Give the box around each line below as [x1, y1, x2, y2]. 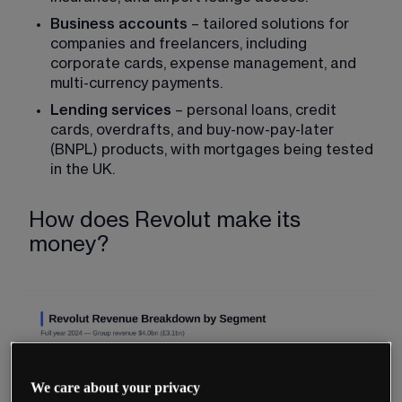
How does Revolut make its [29, 209, 301, 231]
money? [29, 233, 109, 255]
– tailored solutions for [188, 17, 353, 31]
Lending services [50, 103, 171, 118]
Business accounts [50, 17, 188, 31]
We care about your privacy [31, 380, 201, 396]
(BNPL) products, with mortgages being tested [50, 143, 377, 157]
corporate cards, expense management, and [50, 57, 360, 71]
